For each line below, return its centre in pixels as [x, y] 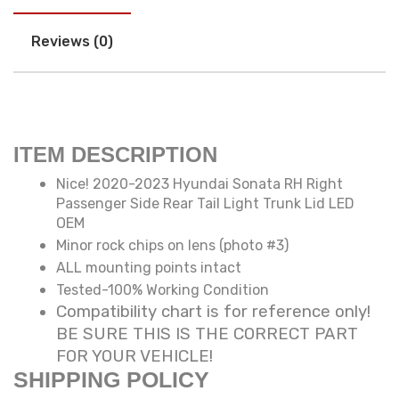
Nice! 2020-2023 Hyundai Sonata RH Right [199, 184]
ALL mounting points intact [149, 268]
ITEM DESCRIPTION [115, 155]
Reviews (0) [72, 42]
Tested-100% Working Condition [163, 290]
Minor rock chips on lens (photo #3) [172, 246]
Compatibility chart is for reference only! [213, 312]
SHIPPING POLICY [111, 380]
